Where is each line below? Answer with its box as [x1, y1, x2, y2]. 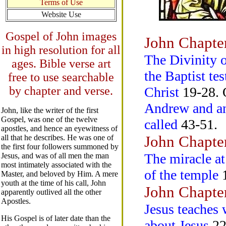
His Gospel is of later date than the [1, 214, 110, 222]
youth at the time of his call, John [1, 179, 106, 187]
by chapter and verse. [9, 84, 113, 97]
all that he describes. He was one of [1, 133, 114, 142]
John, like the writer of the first [1, 106, 98, 115]
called [144, 117, 178, 132]
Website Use [41, 10, 81, 19]
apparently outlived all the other [1, 188, 101, 196]
